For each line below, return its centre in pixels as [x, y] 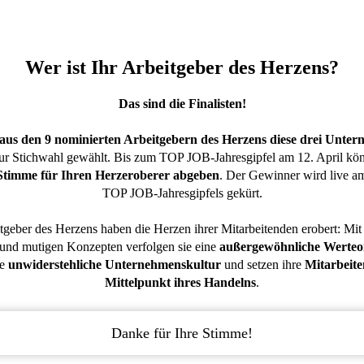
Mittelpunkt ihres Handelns [180, 282]
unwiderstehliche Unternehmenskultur [114, 264]
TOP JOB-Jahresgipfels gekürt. [182, 193]
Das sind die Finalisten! [182, 104]
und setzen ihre [262, 264]
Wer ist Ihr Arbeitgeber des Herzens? [182, 67]
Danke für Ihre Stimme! [182, 333]
